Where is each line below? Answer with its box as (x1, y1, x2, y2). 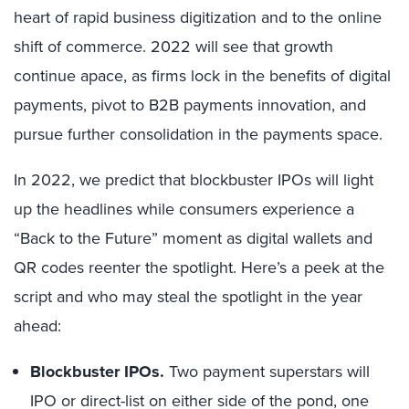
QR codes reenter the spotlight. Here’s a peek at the (14, 256, 384, 279)
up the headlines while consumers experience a (14, 197, 354, 221)
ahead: (14, 314, 61, 338)
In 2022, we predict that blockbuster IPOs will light (14, 168, 373, 192)
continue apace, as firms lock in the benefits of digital (14, 64, 391, 88)
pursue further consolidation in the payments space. (14, 122, 383, 146)
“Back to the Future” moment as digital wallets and (14, 226, 372, 250)
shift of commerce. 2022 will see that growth (14, 35, 333, 58)
